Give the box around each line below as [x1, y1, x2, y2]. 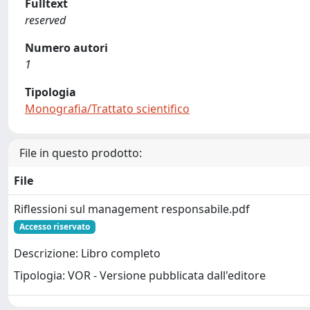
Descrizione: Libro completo [14, 246, 161, 262]
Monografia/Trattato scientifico [25, 100, 190, 116]
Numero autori [25, 39, 108, 55]
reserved [25, 12, 66, 28]
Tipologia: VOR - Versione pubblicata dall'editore [14, 268, 266, 284]
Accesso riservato [19, 220, 90, 232]
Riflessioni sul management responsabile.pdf [14, 201, 250, 217]
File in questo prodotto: [19, 145, 142, 161]
